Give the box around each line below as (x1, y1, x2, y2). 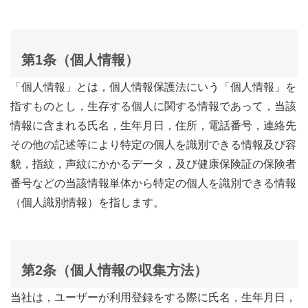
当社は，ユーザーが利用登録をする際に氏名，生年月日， (10, 291, 296, 303)
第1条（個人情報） (21, 52, 139, 67)
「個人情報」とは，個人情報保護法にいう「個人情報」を (10, 80, 296, 93)
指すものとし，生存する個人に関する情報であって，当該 (10, 100, 296, 112)
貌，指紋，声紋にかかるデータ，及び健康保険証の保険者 (10, 157, 296, 170)
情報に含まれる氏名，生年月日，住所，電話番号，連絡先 (10, 119, 296, 131)
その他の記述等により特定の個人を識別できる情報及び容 (10, 138, 296, 151)
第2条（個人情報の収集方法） (21, 262, 208, 278)
